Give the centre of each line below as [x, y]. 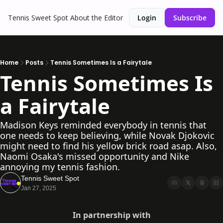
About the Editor [97, 18]
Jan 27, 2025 [39, 188]
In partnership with [111, 215]
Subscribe [190, 18]
